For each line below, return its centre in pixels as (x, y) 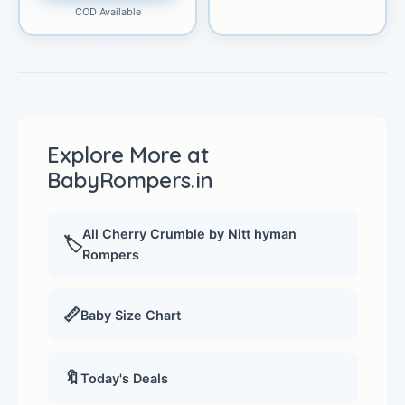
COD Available (108, 12)
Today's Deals (124, 378)
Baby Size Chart (131, 315)
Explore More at (128, 155)
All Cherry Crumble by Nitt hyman (189, 234)
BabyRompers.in (130, 180)
